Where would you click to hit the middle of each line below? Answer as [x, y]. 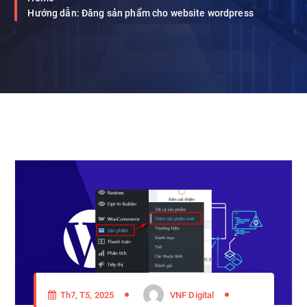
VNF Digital [192, 295]
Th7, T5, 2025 [86, 295]
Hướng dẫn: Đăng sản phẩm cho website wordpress [140, 13]
